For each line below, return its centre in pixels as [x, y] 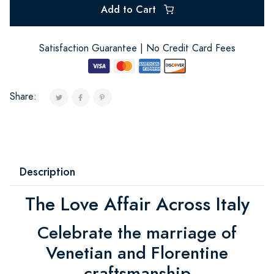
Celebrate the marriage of [137, 232]
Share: [23, 96]
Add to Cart [130, 9]
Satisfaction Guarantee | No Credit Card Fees [137, 48]
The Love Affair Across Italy [137, 204]
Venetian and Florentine [137, 253]
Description [47, 171]
